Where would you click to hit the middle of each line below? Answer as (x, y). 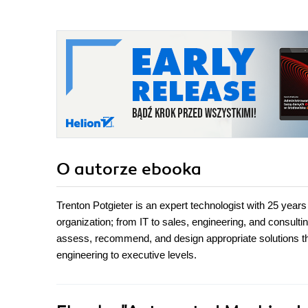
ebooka (172, 169)
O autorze (99, 169)
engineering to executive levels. (126, 255)
